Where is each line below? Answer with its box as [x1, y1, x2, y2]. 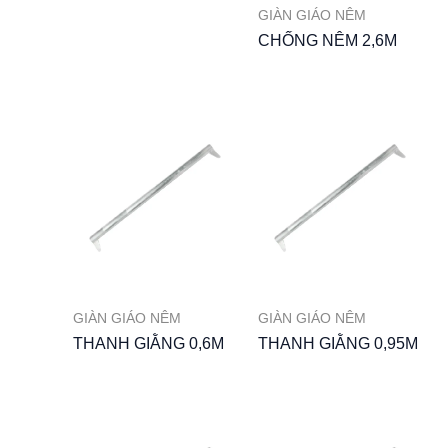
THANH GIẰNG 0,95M [258, 334, 418, 352]
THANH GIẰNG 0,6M [72, 334, 224, 352]
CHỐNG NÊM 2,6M [258, 31, 397, 49]
